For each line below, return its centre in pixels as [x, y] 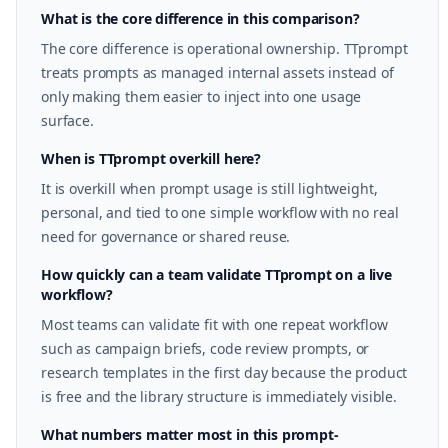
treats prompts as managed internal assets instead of [217, 72]
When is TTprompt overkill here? [151, 158]
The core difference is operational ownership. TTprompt [224, 48]
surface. [67, 120]
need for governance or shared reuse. [166, 236]
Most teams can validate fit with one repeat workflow [214, 324]
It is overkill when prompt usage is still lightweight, [209, 188]
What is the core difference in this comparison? [200, 18]
